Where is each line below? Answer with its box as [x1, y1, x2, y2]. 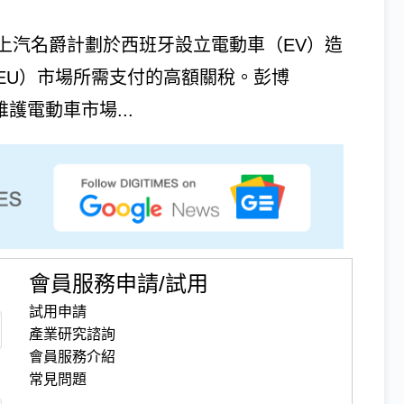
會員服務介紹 [29, 349, 116, 365]
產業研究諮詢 [29, 326, 116, 343]
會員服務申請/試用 [29, 271, 209, 297]
